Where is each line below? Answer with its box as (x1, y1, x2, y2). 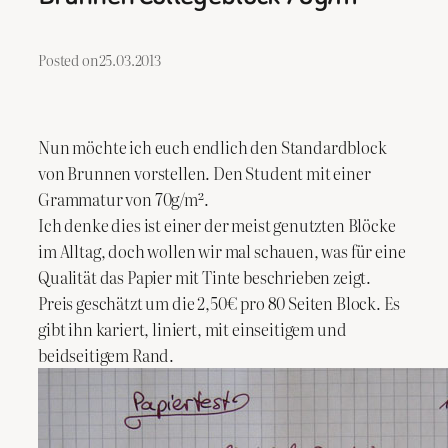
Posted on (38, 49, 99, 71)
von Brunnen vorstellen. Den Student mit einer (38, 160, 371, 185)
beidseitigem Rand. (38, 342, 175, 367)
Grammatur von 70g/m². (38, 186, 209, 211)
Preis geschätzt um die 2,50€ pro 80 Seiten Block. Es (38, 290, 400, 315)
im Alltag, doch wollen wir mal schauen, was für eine (38, 238, 406, 263)
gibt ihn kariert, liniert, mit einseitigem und (38, 316, 347, 341)
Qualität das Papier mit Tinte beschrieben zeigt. (38, 264, 372, 289)
